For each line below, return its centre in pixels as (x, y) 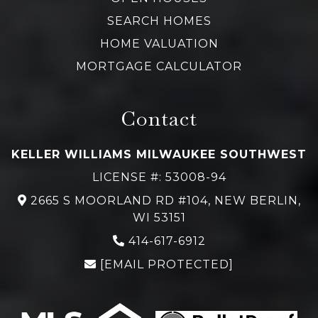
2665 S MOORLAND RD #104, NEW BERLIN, (165, 200)
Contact (159, 118)
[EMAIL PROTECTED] (167, 264)
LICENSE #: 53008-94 (159, 177)
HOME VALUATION (159, 43)
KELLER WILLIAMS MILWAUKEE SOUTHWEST (159, 154)
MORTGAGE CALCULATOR (159, 66)
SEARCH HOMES (159, 21)
